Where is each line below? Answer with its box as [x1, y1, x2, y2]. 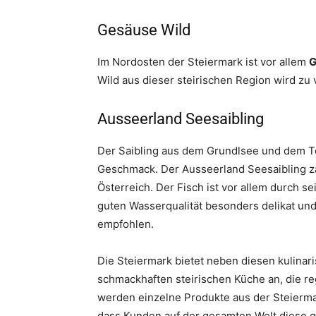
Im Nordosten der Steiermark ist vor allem [97, 55, 309, 68]
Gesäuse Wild [97, 21, 190, 39]
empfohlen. [97, 217, 154, 231]
